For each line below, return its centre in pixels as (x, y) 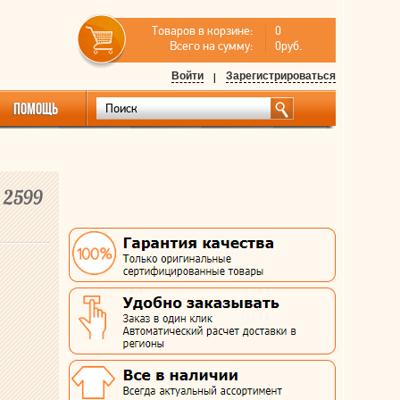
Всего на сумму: (211, 46)
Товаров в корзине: (202, 31)
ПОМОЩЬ (36, 109)
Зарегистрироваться (281, 76)
